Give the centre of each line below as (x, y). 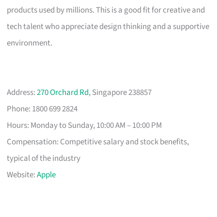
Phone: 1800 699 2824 (42, 109)
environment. (30, 43)
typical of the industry (44, 158)
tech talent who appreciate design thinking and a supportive (108, 26)
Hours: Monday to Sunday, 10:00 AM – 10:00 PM (85, 125)
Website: (22, 175)
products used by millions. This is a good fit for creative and (106, 10)
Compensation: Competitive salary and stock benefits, (98, 142)
